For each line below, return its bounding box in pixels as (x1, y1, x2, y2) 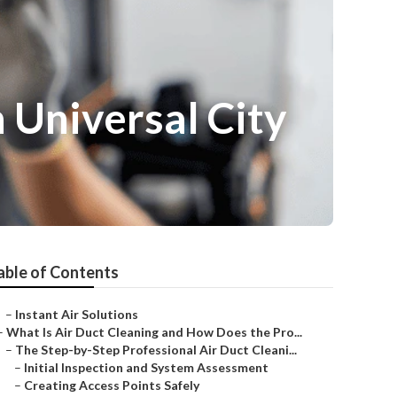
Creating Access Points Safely (24, 378, 199, 393)
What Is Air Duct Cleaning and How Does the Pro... (6, 324, 302, 339)
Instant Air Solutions (15, 307, 138, 322)
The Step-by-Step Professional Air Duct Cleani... (15, 342, 297, 357)
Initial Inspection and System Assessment (24, 360, 269, 375)
